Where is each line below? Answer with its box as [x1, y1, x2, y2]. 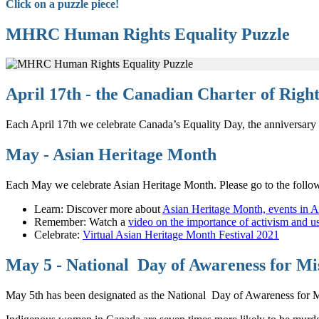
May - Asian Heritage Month [6, 145, 216, 164]
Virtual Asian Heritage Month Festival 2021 [83, 229, 279, 241]
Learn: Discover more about [34, 203, 162, 216]
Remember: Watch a [34, 216, 128, 229]
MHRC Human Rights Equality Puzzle [6, 24, 290, 43]
